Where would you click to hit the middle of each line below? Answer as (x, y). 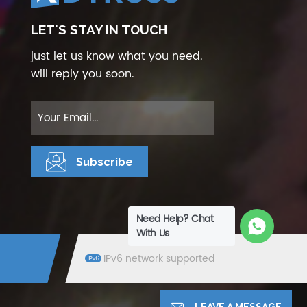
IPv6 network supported (159, 258)
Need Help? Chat (175, 219)
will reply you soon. (82, 74)
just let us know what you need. (116, 57)
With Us (152, 233)
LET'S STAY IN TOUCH (99, 30)
